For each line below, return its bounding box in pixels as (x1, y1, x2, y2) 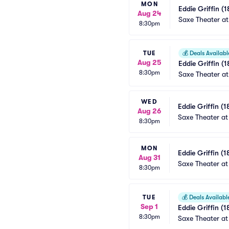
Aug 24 (138, 9, 162, 17)
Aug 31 (138, 153, 161, 162)
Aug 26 (138, 107, 161, 115)
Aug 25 (138, 58, 162, 66)
